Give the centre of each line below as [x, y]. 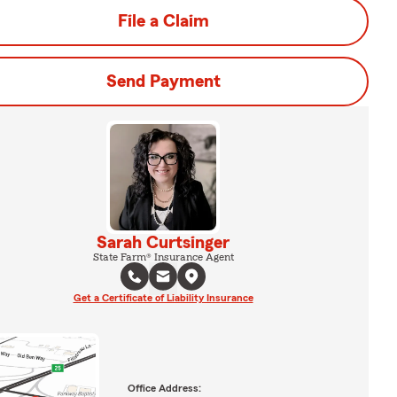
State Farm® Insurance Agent [163, 257]
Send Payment [163, 82]
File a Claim [163, 21]
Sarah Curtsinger [163, 243]
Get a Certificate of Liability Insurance [163, 298]
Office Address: [164, 388]
